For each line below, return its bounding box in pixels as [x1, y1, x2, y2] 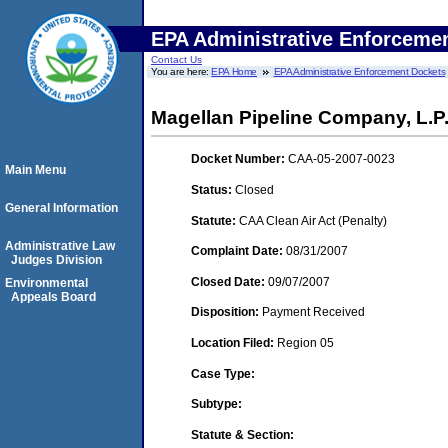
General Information [5, 201, 118, 215]
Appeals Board [11, 290, 96, 304]
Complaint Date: [191, 244, 286, 259]
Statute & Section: [191, 427, 294, 442]
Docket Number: [191, 152, 288, 167]
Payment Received [262, 305, 365, 320]
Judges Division [11, 253, 102, 267]
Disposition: [191, 305, 262, 320]
